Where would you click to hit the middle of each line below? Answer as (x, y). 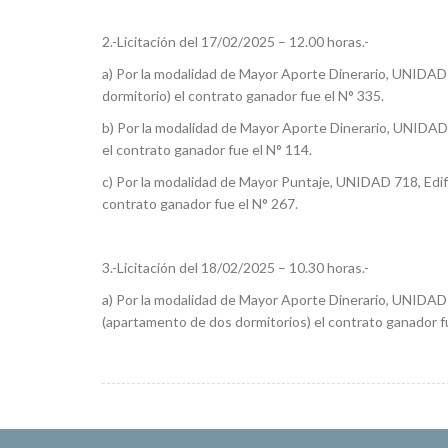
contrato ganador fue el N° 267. (200, 203)
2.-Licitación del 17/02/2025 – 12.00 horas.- (235, 41)
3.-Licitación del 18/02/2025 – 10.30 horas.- (235, 267)
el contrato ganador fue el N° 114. (207, 149)
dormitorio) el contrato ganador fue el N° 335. (243, 95)
